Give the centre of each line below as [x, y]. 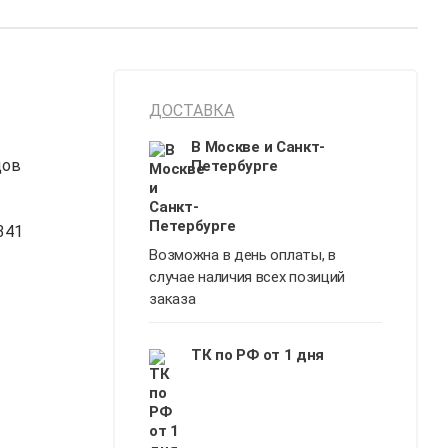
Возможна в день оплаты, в [242, 255]
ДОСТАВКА [192, 110]
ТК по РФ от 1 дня [258, 355]
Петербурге [234, 166]
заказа [172, 299]
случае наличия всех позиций [247, 277]
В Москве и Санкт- [258, 147]
